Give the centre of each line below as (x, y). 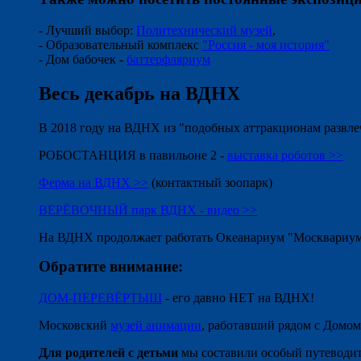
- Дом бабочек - (83, 60)
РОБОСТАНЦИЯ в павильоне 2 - (133, 155)
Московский (75, 325)
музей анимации (156, 325)
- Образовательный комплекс (120, 45)
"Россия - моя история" (266, 45)
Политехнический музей (204, 31)
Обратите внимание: (111, 266)
